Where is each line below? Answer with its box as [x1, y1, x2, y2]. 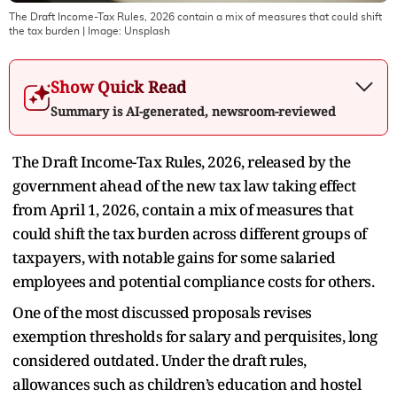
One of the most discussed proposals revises [12, 301, 312, 323]
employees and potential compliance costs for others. [12, 270, 378, 292]
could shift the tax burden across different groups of [12, 222, 367, 244]
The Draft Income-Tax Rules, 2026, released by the [12, 151, 351, 172]
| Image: [82, 25, 124, 36]
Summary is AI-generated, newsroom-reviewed [51, 102, 336, 120]
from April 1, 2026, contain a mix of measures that [12, 198, 353, 220]
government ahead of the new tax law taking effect [12, 175, 356, 196]
